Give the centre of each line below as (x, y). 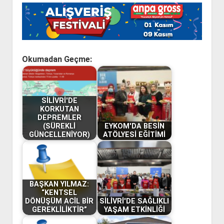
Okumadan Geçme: (57, 59)
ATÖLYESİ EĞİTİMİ (134, 135)
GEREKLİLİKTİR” (59, 210)
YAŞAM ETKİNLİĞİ (134, 210)
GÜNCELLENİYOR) (59, 135)
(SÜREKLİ (59, 126)
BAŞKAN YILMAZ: (59, 184)
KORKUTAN (59, 109)
